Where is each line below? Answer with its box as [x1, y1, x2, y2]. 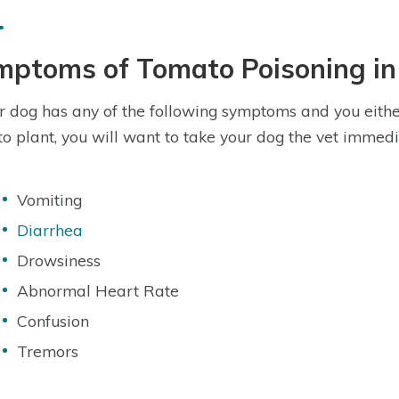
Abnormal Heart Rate [17, 281, 179, 300]
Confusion [17, 311, 89, 330]
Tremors [17, 341, 78, 361]
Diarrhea [17, 220, 83, 240]
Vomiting [17, 190, 82, 209]
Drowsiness [17, 250, 101, 270]
